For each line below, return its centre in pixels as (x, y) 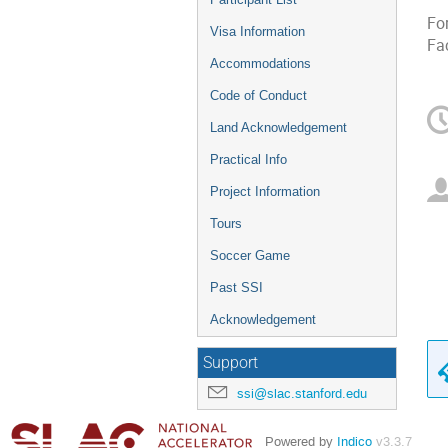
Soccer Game (250, 255)
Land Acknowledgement (278, 127)
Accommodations (260, 63)
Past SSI (236, 287)
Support (230, 363)
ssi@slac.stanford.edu (302, 393)
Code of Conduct (258, 95)
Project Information (265, 191)
